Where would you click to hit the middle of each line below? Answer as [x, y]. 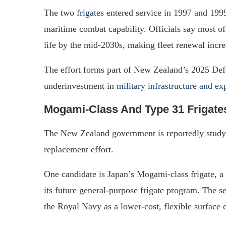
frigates [90, 12]
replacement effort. [79, 149]
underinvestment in [80, 86]
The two [60, 12]
